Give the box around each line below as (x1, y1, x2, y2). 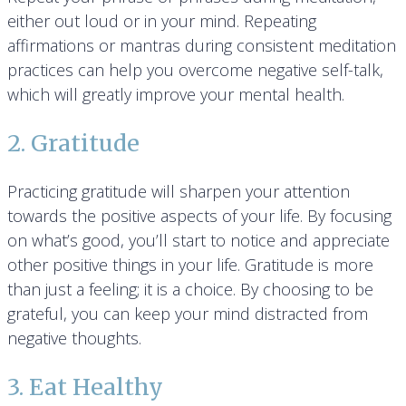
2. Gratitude (7, 129, 140, 159)
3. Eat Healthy (7, 372, 163, 402)
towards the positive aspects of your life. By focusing (7, 205, 391, 227)
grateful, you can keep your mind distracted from (7, 303, 368, 325)
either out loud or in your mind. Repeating (7, 10, 316, 33)
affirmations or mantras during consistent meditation (7, 34, 396, 57)
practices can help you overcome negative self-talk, (7, 59, 383, 82)
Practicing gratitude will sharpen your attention (7, 180, 350, 203)
